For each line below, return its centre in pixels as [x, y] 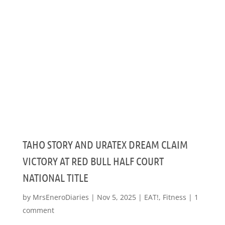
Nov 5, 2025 [116, 197]
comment [38, 210]
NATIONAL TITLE [55, 177]
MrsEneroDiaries [61, 197]
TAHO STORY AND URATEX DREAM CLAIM [105, 144]
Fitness [174, 197]
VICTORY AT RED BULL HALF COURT [93, 161]
